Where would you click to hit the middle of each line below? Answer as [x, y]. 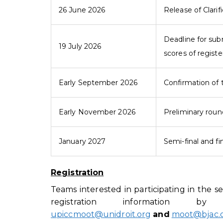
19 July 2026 [80, 46]
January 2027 [82, 141]
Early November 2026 [97, 112]
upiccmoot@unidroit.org [101, 215]
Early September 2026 [98, 82]
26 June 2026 [82, 10]
